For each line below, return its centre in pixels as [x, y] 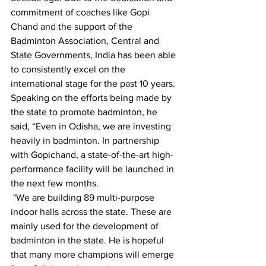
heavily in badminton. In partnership [86, 140]
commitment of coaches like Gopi [81, 12]
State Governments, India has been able [94, 55]
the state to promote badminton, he [85, 112]
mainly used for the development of [86, 226]
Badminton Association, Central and [86, 41]
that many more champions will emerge [94, 254]
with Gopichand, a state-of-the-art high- [92, 155]
